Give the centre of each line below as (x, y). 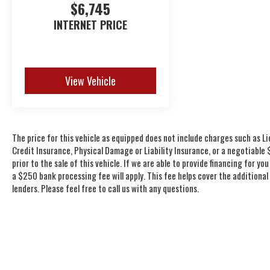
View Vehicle (91, 81)
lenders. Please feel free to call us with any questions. (105, 188)
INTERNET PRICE (91, 24)
